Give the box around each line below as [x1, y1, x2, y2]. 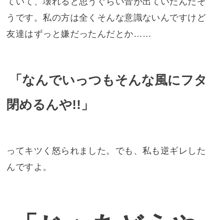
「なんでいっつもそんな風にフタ [9, 73, 207, 88]
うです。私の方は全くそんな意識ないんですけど [6, 12, 206, 23]
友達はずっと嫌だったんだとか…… [6, 28, 152, 39]
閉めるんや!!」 [6, 97, 94, 112]
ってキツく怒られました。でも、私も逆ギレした [6, 146, 206, 156]
